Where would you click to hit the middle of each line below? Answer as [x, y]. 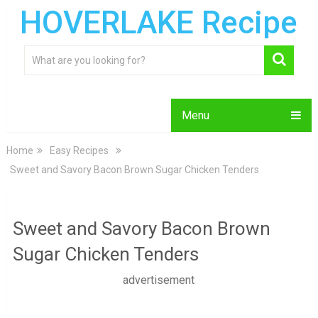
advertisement [159, 280]
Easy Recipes [79, 150]
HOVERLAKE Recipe [159, 23]
